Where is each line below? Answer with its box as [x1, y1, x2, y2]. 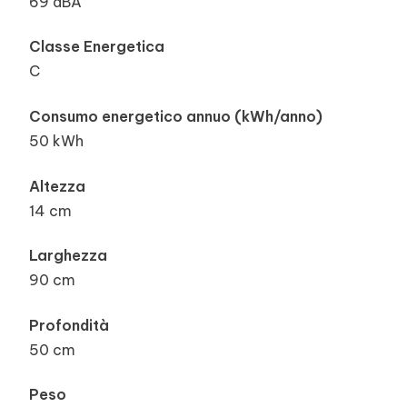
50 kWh [29, 131, 84, 150]
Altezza [29, 176, 85, 195]
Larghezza [29, 246, 107, 265]
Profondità [29, 315, 109, 334]
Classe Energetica [29, 37, 164, 56]
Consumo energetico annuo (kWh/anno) [29, 106, 323, 125]
